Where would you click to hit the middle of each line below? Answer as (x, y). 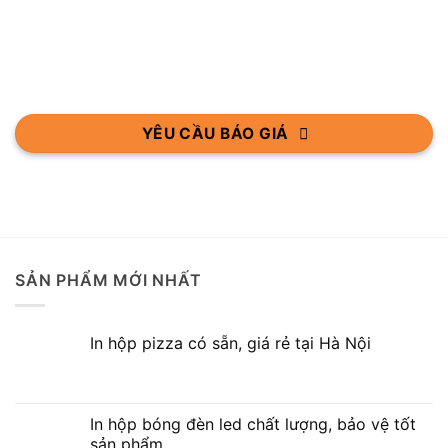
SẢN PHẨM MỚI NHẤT (108, 280)
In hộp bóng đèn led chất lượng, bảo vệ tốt (253, 423)
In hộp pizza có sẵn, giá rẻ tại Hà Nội (230, 342)
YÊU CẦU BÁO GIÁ (215, 134)
